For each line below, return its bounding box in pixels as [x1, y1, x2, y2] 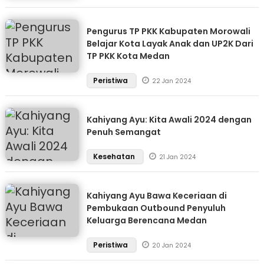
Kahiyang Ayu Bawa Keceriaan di [86, 190, 227, 202]
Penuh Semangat [86, 126, 161, 138]
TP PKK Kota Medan [86, 50, 170, 62]
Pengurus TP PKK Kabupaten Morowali [86, 25, 250, 37]
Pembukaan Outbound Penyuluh [86, 202, 226, 214]
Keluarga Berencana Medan [86, 214, 207, 226]
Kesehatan [93, 151, 137, 161]
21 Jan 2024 [159, 153, 196, 161]
